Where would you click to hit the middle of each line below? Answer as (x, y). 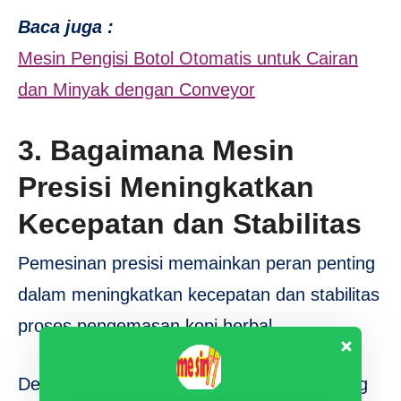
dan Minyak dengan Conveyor (137, 89)
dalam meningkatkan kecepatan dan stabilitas (199, 295)
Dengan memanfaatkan (114, 384)
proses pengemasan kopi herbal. (148, 326)
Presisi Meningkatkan (166, 187)
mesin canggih (267, 384)
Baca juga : (66, 26)
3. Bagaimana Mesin (156, 150)
